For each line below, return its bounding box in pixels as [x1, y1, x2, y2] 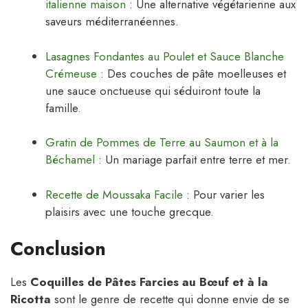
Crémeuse [45, 65, 97, 82]
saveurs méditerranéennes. [45, 13, 179, 30]
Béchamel [45, 151, 95, 168]
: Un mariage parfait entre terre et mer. [95, 151, 291, 168]
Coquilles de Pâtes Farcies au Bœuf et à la [30, 274, 268, 291]
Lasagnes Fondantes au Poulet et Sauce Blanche [45, 47, 284, 65]
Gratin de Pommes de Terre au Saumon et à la [45, 134, 278, 151]
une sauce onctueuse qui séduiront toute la [45, 82, 261, 99]
